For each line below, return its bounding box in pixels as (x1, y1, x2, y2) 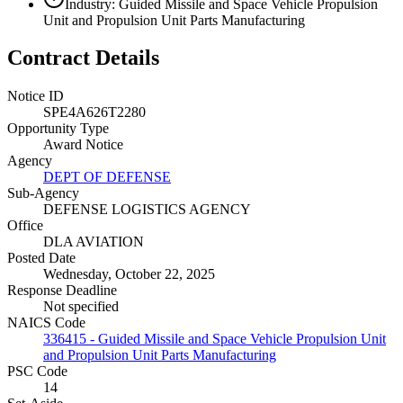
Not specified (43, 299, 119, 315)
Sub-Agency (7, 185, 79, 201)
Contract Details (7, 46, 159, 70)
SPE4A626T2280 (43, 104, 146, 121)
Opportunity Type (7, 121, 109, 137)
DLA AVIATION (43, 234, 144, 250)
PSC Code (7, 363, 67, 380)
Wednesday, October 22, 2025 (43, 266, 215, 282)
